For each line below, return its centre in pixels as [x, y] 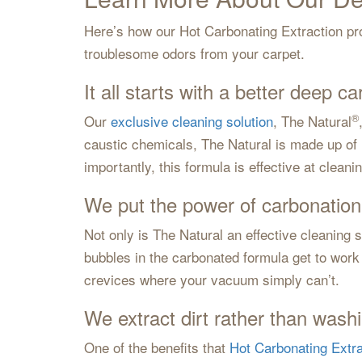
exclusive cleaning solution [192, 121]
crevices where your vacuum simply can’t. [211, 279]
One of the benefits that [156, 347]
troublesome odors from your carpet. [194, 53]
